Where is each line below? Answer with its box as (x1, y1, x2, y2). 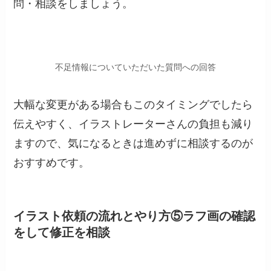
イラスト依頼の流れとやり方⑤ (13, 209, 183, 223)
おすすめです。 (13, 156, 90, 169)
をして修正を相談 (13, 226, 111, 239)
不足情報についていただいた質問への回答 (55, 62, 216, 73)
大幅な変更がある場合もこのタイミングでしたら (13, 98, 253, 111)
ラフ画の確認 (183, 209, 256, 223)
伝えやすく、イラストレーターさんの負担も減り (13, 117, 253, 130)
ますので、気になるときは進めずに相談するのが (13, 137, 253, 149)
